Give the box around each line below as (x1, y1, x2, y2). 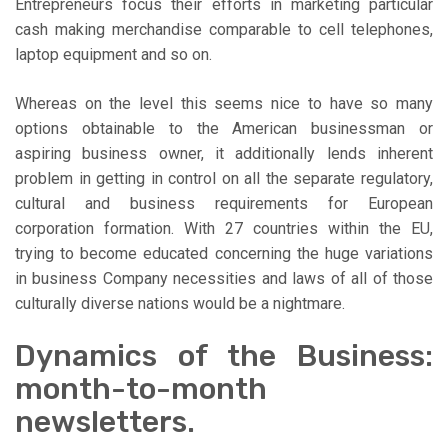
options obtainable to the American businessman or (15, 119, 433, 139)
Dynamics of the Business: (15, 338, 433, 375)
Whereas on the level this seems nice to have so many (15, 94, 433, 114)
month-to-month (15, 371, 267, 408)
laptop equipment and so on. (15, 45, 212, 65)
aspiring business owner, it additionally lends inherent (15, 144, 433, 164)
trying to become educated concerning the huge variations (15, 244, 433, 264)
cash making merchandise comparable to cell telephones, (15, 20, 433, 40)
